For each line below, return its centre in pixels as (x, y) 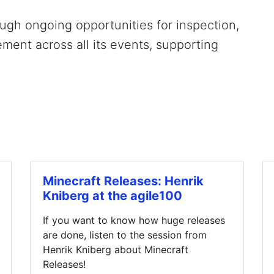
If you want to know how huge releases (134, 220)
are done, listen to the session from (125, 235)
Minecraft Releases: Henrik (123, 181)
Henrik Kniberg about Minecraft (116, 249)
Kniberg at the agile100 (113, 195)
